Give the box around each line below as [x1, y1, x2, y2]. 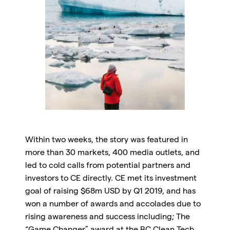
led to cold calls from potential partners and [25, 162, 190, 171]
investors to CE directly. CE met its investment [25, 175, 197, 184]
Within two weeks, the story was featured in [25, 137, 188, 145]
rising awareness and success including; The [25, 214, 190, 222]
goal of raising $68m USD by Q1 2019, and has [25, 188, 196, 197]
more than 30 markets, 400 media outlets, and [25, 149, 200, 158]
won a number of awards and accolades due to [25, 201, 201, 209]
